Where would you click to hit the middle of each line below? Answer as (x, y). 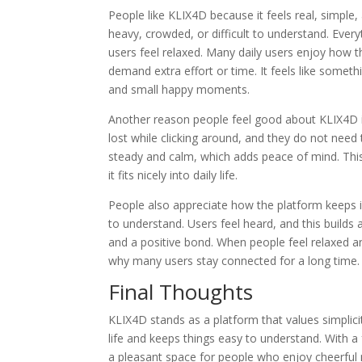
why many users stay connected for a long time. (234, 261)
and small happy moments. (179, 90)
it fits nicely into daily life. (173, 175)
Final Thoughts (181, 292)
